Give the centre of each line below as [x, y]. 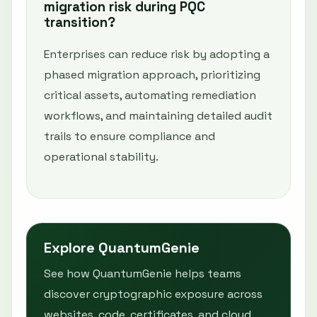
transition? [80, 23]
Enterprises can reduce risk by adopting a [157, 54]
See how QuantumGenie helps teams [143, 273]
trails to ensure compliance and [129, 136]
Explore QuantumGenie [122, 247]
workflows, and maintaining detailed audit [158, 115]
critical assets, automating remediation [150, 95]
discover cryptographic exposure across [153, 294]
